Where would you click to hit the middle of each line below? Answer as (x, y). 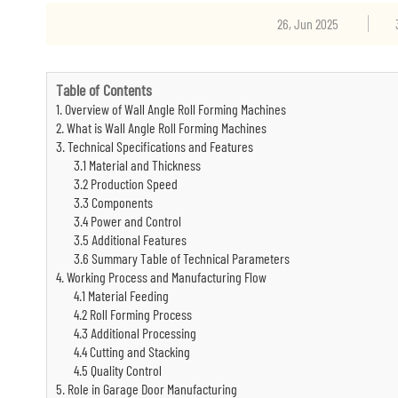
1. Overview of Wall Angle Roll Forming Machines (171, 109)
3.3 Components (113, 202)
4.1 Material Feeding (121, 295)
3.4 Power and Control (127, 221)
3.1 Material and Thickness (137, 165)
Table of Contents (104, 90)
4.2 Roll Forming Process (133, 314)
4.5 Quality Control (118, 370)
